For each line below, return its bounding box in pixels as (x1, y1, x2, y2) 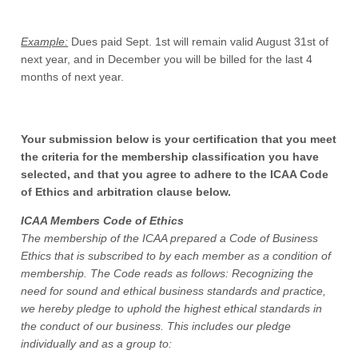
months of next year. (21, 70, 125, 84)
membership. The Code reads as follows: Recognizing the (21, 267, 314, 280)
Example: (21, 35, 69, 49)
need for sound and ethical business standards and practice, (21, 284, 327, 298)
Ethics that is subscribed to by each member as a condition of (21, 249, 332, 263)
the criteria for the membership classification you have (21, 150, 320, 164)
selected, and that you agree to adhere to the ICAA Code (21, 168, 329, 181)
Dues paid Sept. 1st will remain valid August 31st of (68, 35, 329, 49)
